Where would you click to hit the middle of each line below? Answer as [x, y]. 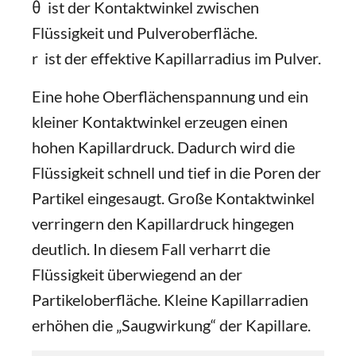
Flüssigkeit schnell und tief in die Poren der [176, 172]
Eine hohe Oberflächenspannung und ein [170, 96]
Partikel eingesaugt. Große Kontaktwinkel [173, 198]
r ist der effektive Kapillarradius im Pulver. [176, 58]
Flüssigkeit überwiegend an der [137, 274]
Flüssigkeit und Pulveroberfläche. [145, 33]
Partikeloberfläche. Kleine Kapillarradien [170, 300]
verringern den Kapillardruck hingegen [163, 223]
